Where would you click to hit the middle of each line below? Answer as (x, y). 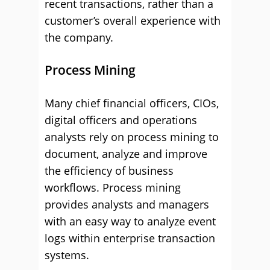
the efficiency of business (109, 171)
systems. (67, 255)
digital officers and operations (121, 120)
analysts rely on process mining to (132, 137)
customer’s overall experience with (133, 20)
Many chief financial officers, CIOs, (132, 103)
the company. (79, 37)
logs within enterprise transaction (130, 238)
